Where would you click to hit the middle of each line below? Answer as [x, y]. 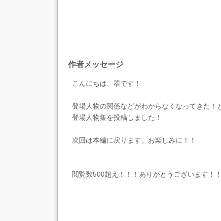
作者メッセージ [96, 65]
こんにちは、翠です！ [106, 83]
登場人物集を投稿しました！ [117, 117]
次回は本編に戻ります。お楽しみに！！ [134, 140]
